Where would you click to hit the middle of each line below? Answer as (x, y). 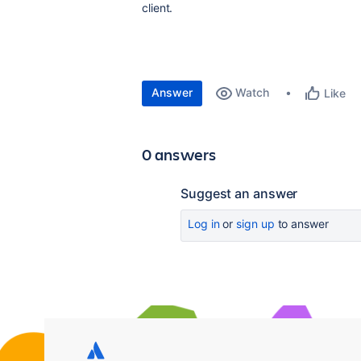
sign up (255, 224)
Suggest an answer (239, 193)
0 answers (179, 154)
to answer (301, 224)
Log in (204, 224)
